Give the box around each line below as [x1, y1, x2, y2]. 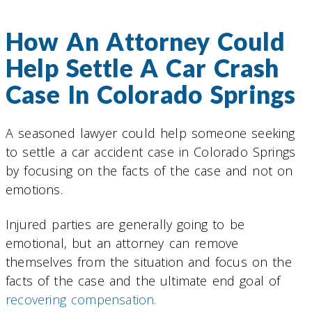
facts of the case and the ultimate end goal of [6, 272, 281, 290]
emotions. [6, 180, 63, 198]
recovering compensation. [6, 291, 157, 309]
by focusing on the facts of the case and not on [6, 162, 293, 179]
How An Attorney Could [6, 26, 285, 56]
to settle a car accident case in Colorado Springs [6, 143, 296, 160]
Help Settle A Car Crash [6, 53, 279, 83]
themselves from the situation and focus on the [6, 253, 292, 271]
